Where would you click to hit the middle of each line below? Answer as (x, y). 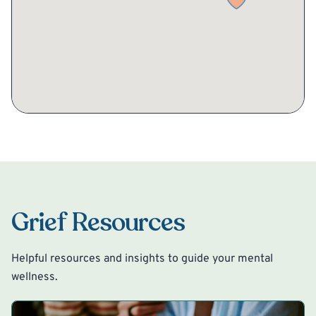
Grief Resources (98, 222)
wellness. (35, 277)
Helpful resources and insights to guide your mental (142, 259)
